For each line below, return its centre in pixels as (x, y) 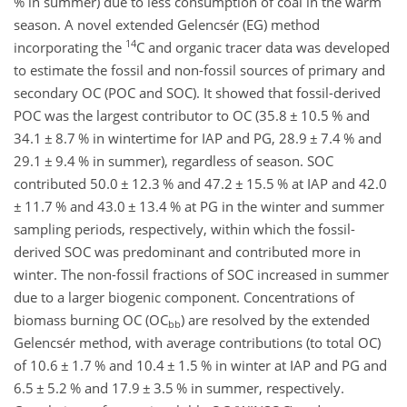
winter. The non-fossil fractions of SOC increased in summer (201, 274)
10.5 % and (334, 115)
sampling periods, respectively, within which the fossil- (184, 229)
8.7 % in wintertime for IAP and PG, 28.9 (181, 138)
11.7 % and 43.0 (75, 206)
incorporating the (69, 47)
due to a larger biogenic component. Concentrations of (184, 297)
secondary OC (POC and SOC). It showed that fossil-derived (197, 93)
